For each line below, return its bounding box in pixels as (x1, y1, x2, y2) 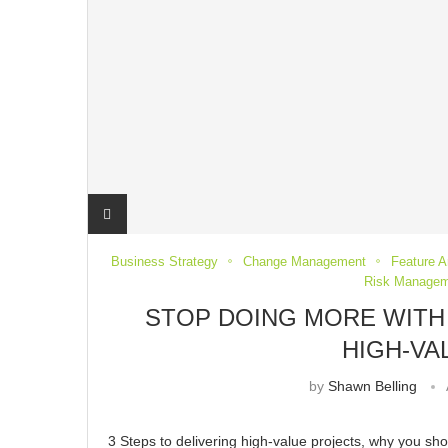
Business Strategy (111, 253, 219, 269)
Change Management (243, 253, 367, 269)
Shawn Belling (328, 377, 418, 394)
